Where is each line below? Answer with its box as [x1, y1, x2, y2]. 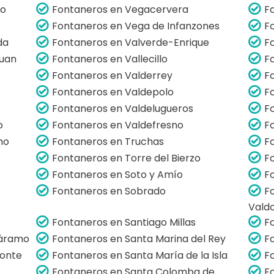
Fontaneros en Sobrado [52, 183, 166, 198]
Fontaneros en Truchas [52, 134, 165, 149]
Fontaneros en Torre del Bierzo [52, 150, 201, 165]
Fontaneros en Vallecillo [52, 51, 168, 66]
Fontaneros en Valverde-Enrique [52, 35, 210, 50]
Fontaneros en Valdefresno [52, 117, 184, 132]
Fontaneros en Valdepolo [52, 84, 174, 99]
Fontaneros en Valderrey [52, 68, 173, 83]
